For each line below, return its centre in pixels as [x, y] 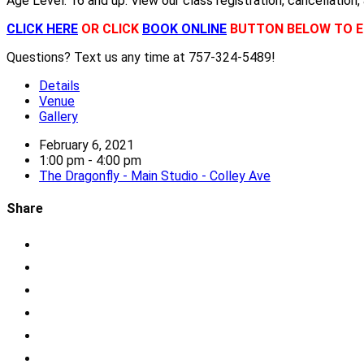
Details [59, 86]
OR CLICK [110, 29]
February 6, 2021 [87, 145]
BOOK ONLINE [184, 29]
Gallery [58, 117]
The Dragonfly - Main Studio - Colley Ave [155, 176]
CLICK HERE [42, 29]
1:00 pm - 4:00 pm [90, 161]
